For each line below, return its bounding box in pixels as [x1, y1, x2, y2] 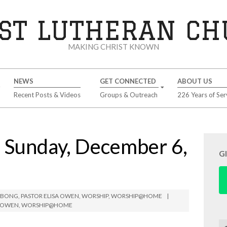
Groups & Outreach [99, 91, 158, 99]
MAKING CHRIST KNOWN [68, 42, 159, 51]
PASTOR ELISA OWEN [21, 192, 79, 200]
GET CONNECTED [99, 77, 156, 85]
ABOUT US [177, 77, 212, 85]
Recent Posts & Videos [13, 91, 81, 99]
